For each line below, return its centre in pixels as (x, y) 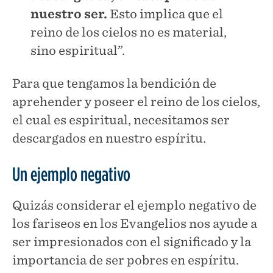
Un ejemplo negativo (71, 174)
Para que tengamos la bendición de (114, 83)
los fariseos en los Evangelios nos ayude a (135, 223)
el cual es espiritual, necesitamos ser (121, 120)
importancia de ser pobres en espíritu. (126, 260)
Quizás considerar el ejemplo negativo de (134, 205)
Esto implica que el (165, 14)
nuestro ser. (69, 14)
